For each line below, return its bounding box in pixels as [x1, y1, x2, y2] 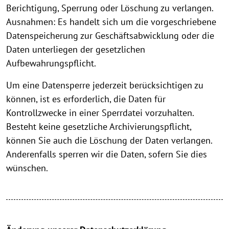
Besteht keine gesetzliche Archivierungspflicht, [6, 121, 191, 133]
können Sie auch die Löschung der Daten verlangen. [6, 134, 212, 147]
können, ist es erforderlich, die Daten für [6, 93, 166, 105]
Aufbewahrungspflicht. [6, 57, 96, 70]
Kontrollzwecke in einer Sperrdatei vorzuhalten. [6, 107, 194, 119]
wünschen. [6, 162, 48, 174]
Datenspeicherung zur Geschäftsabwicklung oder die [6, 30, 214, 42]
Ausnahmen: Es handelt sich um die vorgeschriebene [6, 16, 216, 28]
